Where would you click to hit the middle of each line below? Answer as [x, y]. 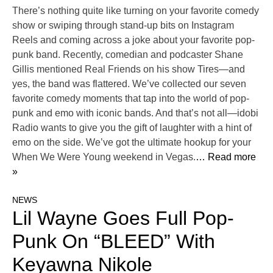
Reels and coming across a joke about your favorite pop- [133, 40]
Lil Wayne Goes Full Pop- [123, 218]
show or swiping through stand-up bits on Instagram [123, 26]
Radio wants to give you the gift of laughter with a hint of [132, 128]
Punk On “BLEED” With [114, 242]
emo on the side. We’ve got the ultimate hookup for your [132, 143]
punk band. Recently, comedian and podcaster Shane [128, 55]
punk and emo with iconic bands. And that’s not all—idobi [135, 113]
